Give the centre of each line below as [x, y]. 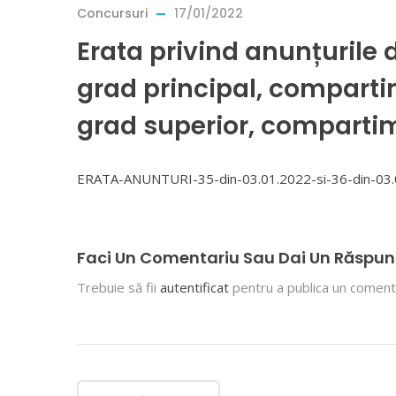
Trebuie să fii [118, 287]
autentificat [194, 287]
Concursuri [112, 13]
